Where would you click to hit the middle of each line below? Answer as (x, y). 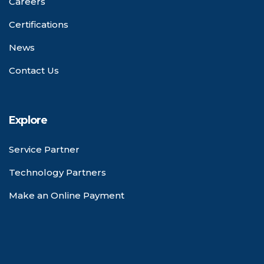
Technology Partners (57, 172)
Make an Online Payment (67, 195)
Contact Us (34, 70)
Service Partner (44, 149)
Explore (28, 120)
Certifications (39, 24)
